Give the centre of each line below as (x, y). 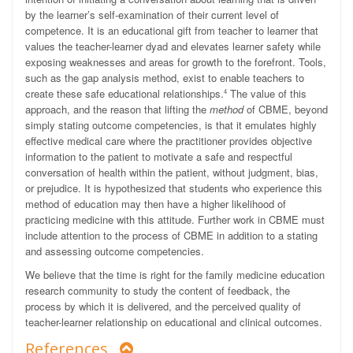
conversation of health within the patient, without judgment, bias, (172, 172)
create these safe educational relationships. (124, 93)
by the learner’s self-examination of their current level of (152, 15)
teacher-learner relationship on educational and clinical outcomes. (174, 322)
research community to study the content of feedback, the (158, 290)
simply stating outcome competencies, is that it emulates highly (171, 125)
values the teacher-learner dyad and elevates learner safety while (173, 46)
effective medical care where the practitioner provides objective (169, 141)
